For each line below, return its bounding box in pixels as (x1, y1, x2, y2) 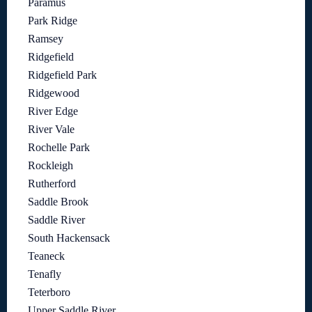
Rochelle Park (28, 141, 90, 154)
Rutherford (28, 178, 76, 190)
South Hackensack (28, 232, 110, 244)
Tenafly (28, 268, 61, 281)
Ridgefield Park (28, 69, 97, 81)
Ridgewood (28, 87, 79, 100)
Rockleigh (28, 159, 73, 172)
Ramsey (28, 33, 63, 45)
